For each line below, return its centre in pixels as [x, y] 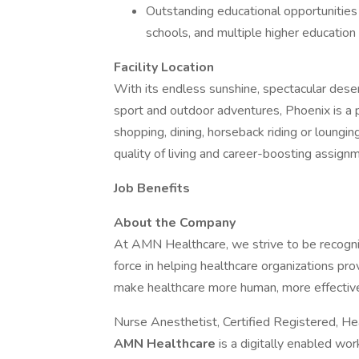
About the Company [175, 223]
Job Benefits [152, 188]
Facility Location [164, 67]
